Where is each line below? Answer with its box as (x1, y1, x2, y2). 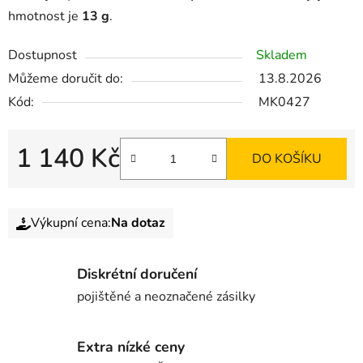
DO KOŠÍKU (252, 150, 322, 169)
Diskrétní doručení (77, 263, 197, 284)
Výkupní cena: (31, 214, 111, 233)
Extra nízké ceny (77, 336, 185, 357)
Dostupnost (8, 46, 77, 65)
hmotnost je (8, 7, 82, 26)
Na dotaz (111, 214, 165, 233)
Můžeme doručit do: (8, 70, 123, 88)
